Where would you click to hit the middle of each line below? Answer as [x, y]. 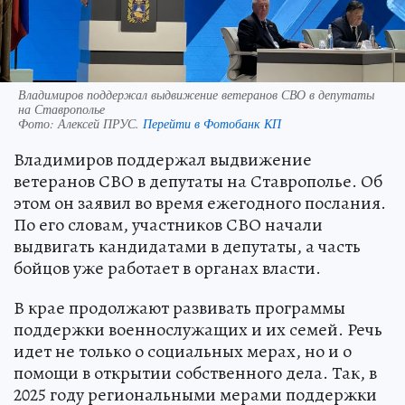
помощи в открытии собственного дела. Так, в [195, 372]
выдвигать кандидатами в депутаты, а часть [187, 246]
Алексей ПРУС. [100, 123]
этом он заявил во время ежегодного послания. [200, 202]
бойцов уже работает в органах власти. [167, 268]
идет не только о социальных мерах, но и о [183, 351]
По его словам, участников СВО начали [168, 224]
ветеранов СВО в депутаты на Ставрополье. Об [198, 181]
